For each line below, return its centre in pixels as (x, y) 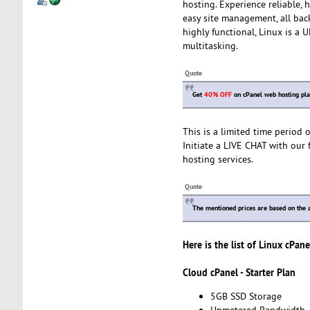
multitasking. (210, 45)
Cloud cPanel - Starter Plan (239, 272)
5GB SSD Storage (246, 297)
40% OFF (218, 94)
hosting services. (218, 159)
